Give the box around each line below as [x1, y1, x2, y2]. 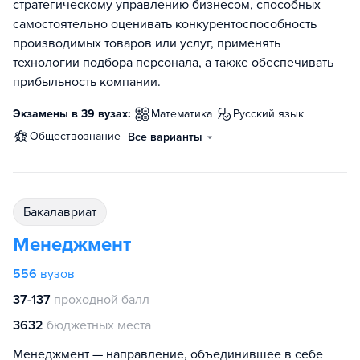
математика [160, 107, 212, 121]
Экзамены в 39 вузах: [13, 107, 131, 121]
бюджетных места [47, 317, 151, 334]
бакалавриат [31, 204, 96, 221]
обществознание [39, 129, 121, 144]
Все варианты [128, 130, 202, 145]
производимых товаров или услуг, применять [13, 35, 280, 52]
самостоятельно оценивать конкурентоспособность [13, 16, 317, 33]
